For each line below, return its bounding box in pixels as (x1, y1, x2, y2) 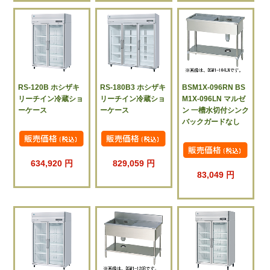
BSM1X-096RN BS (182, 83, 246, 92)
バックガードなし (182, 118, 240, 127)
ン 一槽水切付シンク (182, 106, 250, 115)
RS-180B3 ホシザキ (100, 83, 166, 92)
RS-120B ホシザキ (18, 83, 80, 92)
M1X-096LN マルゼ (182, 95, 246, 104)
